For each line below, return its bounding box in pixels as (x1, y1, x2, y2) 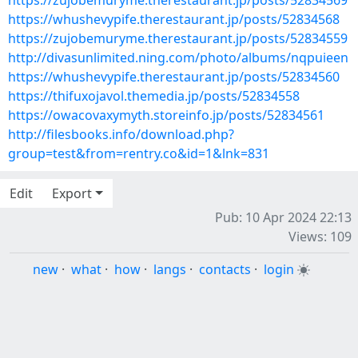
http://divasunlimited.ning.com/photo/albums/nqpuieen (8, 49, 348, 66)
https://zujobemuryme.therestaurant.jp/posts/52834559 (8, 30, 348, 47)
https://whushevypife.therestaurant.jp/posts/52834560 (8, 68, 340, 86)
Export (52, 185, 92, 202)
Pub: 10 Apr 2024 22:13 (215, 209, 352, 226)
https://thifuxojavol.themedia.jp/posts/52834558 (8, 87, 300, 105)
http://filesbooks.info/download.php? (8, 125, 234, 143)
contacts (198, 261, 251, 278)
